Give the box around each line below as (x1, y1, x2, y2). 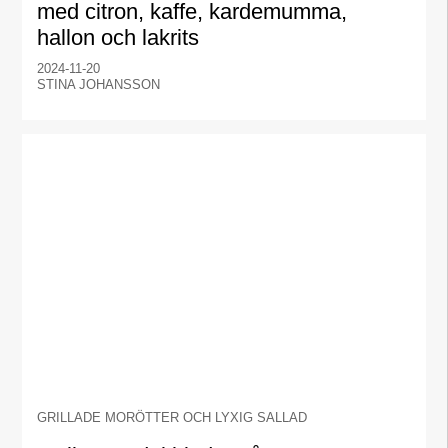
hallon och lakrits (37, 24, 200, 50)
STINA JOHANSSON (37, 76, 161, 92)
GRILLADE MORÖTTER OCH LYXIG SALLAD (37, 410, 308, 426)
